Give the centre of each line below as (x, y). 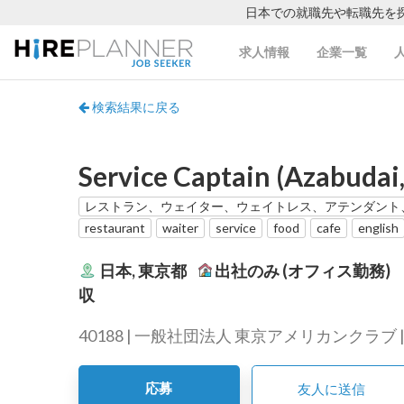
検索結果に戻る (135, 107)
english (378, 228)
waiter (180, 228)
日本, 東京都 (143, 270)
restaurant (115, 228)
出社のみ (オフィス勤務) (303, 270)
